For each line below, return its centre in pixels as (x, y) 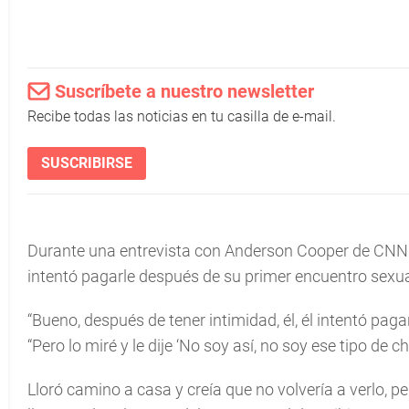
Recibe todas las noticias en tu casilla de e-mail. (182, 116)
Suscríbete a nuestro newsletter (184, 91)
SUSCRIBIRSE (87, 163)
